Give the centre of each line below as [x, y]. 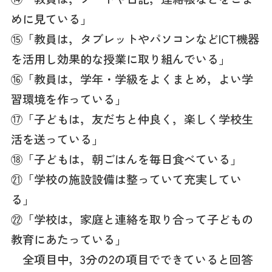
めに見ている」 [51, 19]
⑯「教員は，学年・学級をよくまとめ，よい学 [132, 79]
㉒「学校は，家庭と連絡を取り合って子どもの [132, 219]
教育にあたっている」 [68, 239]
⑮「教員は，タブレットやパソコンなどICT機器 [135, 39]
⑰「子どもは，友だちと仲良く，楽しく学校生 [132, 119]
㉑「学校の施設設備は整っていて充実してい [126, 179]
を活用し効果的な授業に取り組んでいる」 [120, 59]
